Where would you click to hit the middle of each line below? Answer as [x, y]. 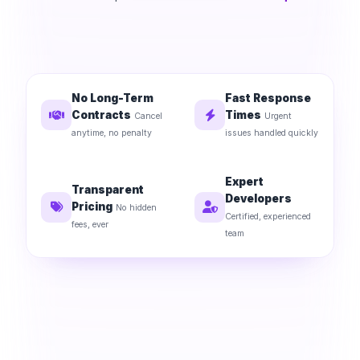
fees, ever [90, 225]
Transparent [108, 190]
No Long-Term [113, 98]
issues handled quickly [272, 133]
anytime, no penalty [112, 133]
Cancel [149, 116]
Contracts [102, 115]
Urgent [278, 116]
